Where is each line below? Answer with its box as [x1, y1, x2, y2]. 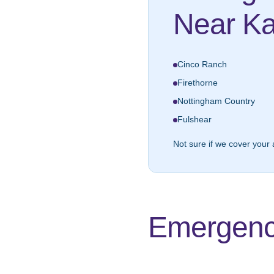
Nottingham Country [177, 97, 255, 106]
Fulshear [177, 115, 212, 125]
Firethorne [177, 78, 218, 88]
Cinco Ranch [177, 60, 227, 70]
